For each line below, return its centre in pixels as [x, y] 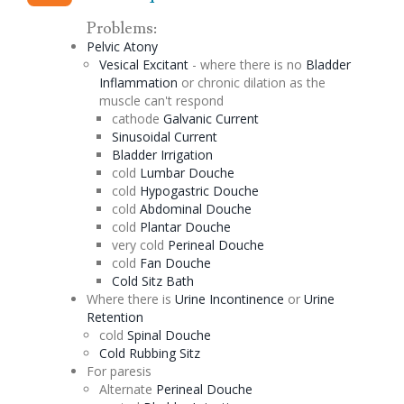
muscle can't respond [161, 100]
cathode [137, 118]
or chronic [210, 82]
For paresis [119, 371]
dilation [264, 82]
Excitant [165, 64]
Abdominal [172, 208]
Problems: [121, 28]
